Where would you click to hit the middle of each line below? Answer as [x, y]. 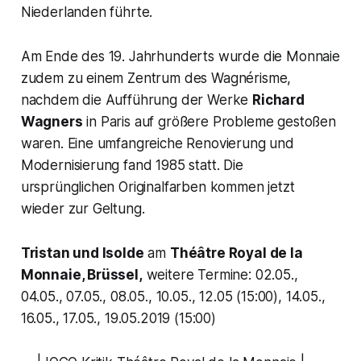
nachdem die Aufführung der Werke [137, 100]
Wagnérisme [249, 79]
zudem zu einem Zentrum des [116, 79]
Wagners [52, 122]
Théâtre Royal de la [236, 253]
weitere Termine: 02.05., [220, 275]
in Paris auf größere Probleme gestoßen [209, 122]
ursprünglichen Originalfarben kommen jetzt [158, 187]
